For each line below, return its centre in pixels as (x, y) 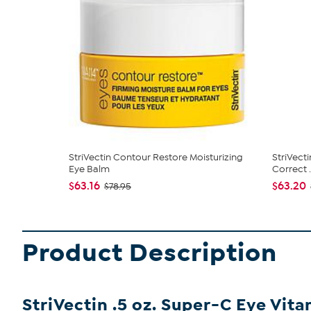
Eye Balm (89, 169)
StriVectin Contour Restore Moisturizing (156, 158)
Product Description (150, 253)
